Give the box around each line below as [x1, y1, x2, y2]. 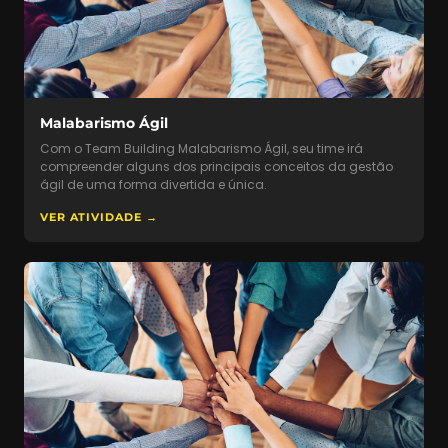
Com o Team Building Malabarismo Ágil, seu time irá [40, 140, 363, 158]
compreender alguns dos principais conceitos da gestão [40, 158, 393, 176]
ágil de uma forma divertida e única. [40, 176, 267, 194]
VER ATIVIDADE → [40, 210, 158, 225]
